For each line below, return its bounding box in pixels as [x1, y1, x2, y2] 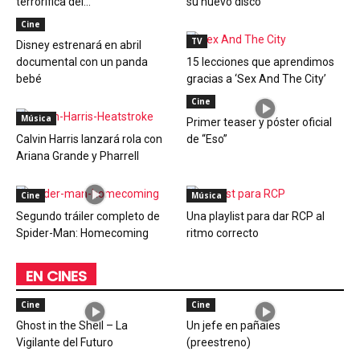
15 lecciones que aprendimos [186, 55, 334, 69]
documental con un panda [16, 55, 148, 69]
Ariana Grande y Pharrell [16, 149, 139, 163]
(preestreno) [186, 336, 251, 350]
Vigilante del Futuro [16, 336, 113, 350]
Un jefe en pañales [186, 319, 280, 333]
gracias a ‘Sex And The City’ [186, 72, 326, 86]
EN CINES [26, 266, 87, 287]
